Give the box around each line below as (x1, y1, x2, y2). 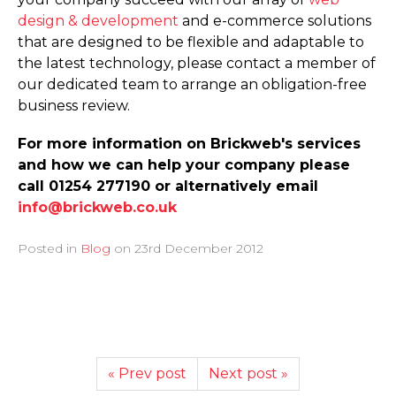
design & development (18, 11, 179, 29)
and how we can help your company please (18, 156, 350, 173)
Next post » (209, 364, 288, 382)
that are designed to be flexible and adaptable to (18, 33, 364, 50)
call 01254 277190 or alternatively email (18, 177, 318, 194)
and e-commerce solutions (179, 11, 371, 29)
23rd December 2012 (134, 240, 263, 256)
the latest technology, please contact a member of (18, 54, 376, 72)
